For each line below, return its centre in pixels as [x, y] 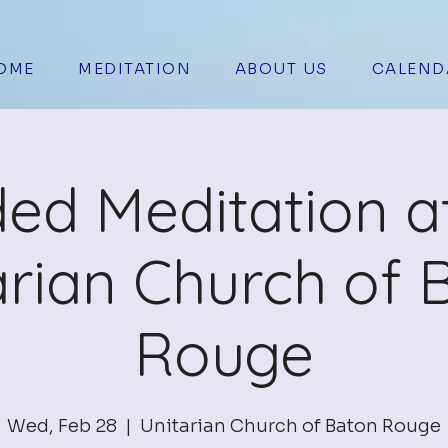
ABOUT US [281, 68]
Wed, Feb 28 [62, 426]
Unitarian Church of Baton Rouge [290, 426]
